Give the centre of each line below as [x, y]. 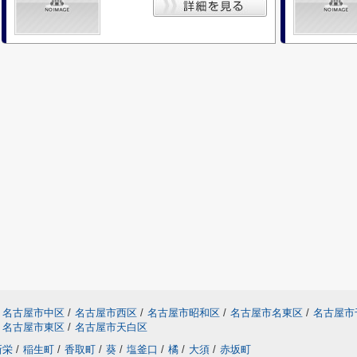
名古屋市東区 [33, 327]
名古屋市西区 [106, 313]
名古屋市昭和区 [184, 313]
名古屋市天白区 [111, 327]
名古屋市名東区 [267, 313]
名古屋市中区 [33, 313]
